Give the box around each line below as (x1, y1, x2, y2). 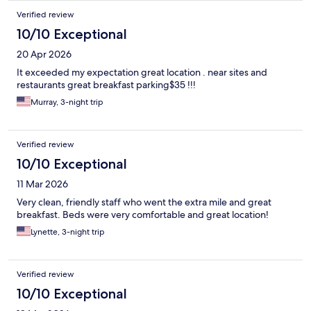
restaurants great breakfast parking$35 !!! (17, 78, 196, 92)
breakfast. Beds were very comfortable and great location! (17, 208, 269, 221)
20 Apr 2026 (17, 48, 72, 61)
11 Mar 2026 (17, 178, 68, 191)
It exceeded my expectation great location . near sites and (17, 66, 267, 79)
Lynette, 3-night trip (31, 226, 105, 238)
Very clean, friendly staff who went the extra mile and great (17, 196, 271, 209)
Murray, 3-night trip (31, 96, 103, 108)
